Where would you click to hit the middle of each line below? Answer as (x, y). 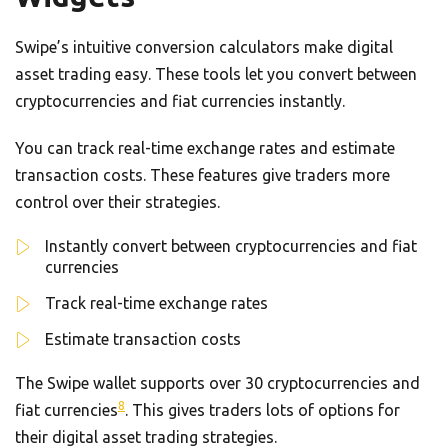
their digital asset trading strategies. (146, 436)
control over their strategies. (117, 201)
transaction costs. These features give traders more (202, 174)
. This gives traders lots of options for (262, 409)
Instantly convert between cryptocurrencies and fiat (231, 245)
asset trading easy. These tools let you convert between (216, 73)
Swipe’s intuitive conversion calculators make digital (204, 46)
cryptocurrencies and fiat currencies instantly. (180, 100)
